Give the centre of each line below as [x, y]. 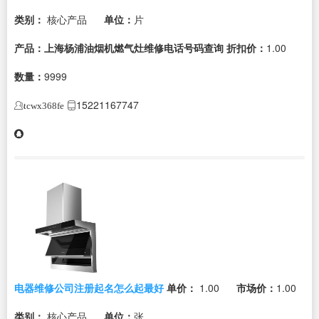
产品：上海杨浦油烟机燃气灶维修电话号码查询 [119, 47]
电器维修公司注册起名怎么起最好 [89, 287]
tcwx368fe [44, 105]
